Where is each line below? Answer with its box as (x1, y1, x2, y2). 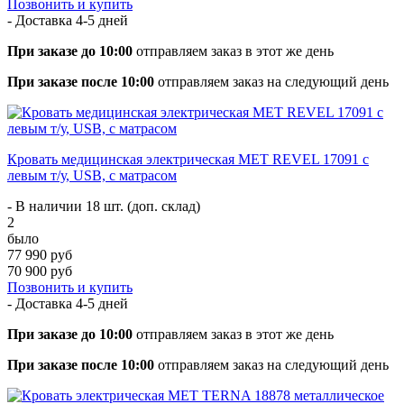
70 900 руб (7, 262, 72, 279)
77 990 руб (7, 246, 72, 262)
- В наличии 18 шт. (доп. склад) (7, 197, 200, 214)
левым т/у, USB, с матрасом (7, 167, 177, 183)
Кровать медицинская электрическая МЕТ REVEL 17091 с (7, 151, 369, 167)
